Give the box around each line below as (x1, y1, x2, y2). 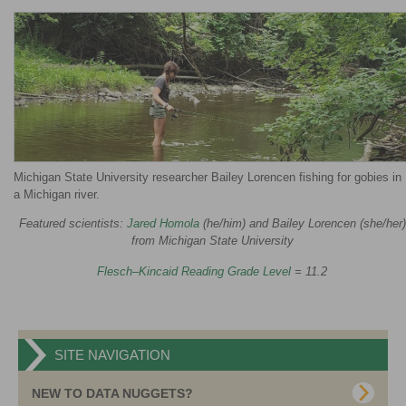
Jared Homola (126, 216, 199, 230)
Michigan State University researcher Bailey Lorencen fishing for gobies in (14, 169, 401, 184)
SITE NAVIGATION (54, 346, 170, 362)
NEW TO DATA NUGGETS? (32, 385, 193, 401)
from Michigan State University (130, 233, 294, 247)
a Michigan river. (14, 187, 100, 201)
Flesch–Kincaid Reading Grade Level (97, 264, 291, 278)
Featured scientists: (18, 216, 127, 230)
